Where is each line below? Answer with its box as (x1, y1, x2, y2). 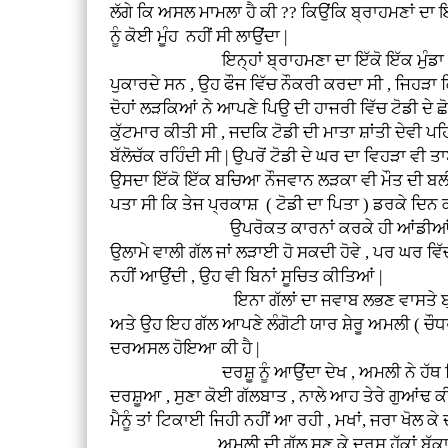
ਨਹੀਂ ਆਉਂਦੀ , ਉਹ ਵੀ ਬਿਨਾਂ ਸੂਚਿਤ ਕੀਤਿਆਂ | (110, 266, 383, 286)
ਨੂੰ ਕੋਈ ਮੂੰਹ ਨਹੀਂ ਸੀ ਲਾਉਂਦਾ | (110, 26, 296, 46)
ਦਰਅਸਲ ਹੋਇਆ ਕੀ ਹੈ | (110, 338, 260, 358)
